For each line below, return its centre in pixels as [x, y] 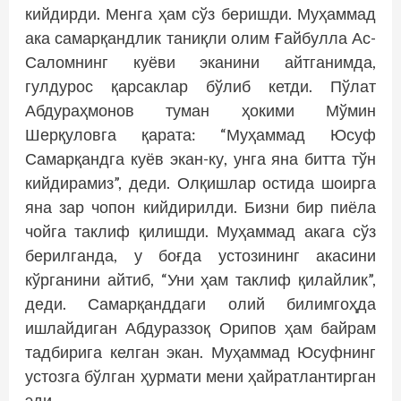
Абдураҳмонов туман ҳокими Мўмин [200, 111]
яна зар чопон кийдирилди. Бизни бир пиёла [200, 207]
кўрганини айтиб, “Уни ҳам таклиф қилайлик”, [200, 280]
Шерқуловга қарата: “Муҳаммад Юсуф [200, 135]
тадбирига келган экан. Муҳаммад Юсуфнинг [200, 352]
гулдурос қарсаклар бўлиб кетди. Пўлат [200, 86]
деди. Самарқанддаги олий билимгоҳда [200, 304]
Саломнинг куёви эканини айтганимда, [200, 62]
